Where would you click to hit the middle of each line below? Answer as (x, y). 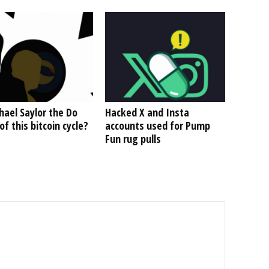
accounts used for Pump (157, 125)
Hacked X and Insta (147, 112)
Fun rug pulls (133, 139)
